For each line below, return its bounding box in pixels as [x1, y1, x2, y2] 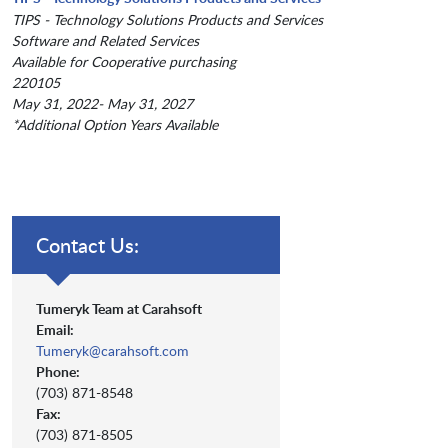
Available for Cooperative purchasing [12, 52, 236, 72]
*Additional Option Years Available [12, 115, 218, 135]
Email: [36, 320, 74, 340]
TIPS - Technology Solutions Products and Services [12, 10, 323, 30]
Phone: [36, 362, 80, 382]
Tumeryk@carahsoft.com [36, 341, 189, 361]
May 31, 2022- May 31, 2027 [12, 94, 193, 114]
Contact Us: [36, 231, 139, 260]
